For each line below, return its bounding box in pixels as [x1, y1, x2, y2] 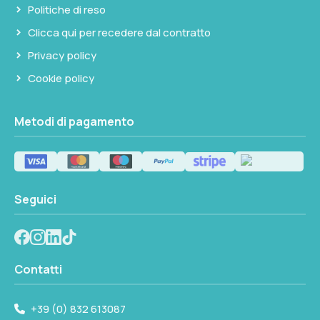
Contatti [14, 261, 62, 278]
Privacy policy [28, 48, 96, 64]
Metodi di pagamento [14, 114, 134, 130]
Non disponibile [126, 39, 208, 54]
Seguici [14, 191, 56, 208]
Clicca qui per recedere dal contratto [28, 25, 211, 41]
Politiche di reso [28, 2, 106, 18]
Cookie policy [28, 71, 94, 86]
